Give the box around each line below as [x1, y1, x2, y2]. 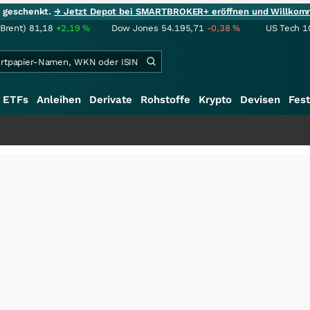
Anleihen [37, 93, 81, 106]
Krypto [199, 93, 232, 106]
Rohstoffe [140, 93, 190, 106]
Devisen [240, 93, 280, 106]
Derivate [89, 93, 132, 106]
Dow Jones [111, 23, 158, 33]
